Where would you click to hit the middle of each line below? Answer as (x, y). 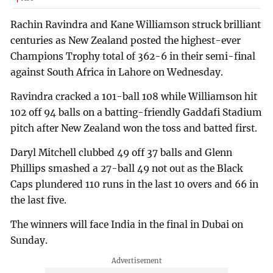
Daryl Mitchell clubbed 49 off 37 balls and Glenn (122, 152)
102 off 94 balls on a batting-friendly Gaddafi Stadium (136, 112)
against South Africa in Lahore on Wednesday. (117, 73)
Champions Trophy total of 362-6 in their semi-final (133, 57)
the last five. (39, 200)
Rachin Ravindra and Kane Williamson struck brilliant (136, 25)
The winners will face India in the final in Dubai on (127, 224)
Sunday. (29, 240)
